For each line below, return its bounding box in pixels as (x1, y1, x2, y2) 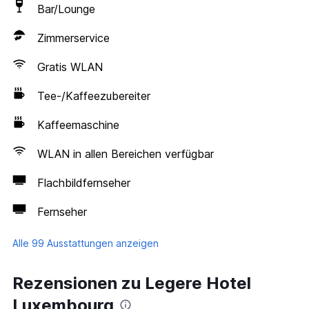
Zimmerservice (37, 31, 110, 45)
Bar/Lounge (37, 2, 95, 16)
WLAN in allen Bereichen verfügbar (37, 147, 214, 161)
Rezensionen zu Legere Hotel (12, 273, 251, 293)
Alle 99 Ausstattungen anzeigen (12, 237, 159, 249)
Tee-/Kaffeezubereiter (37, 89, 150, 103)
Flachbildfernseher (37, 176, 130, 190)
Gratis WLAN (37, 60, 103, 74)
